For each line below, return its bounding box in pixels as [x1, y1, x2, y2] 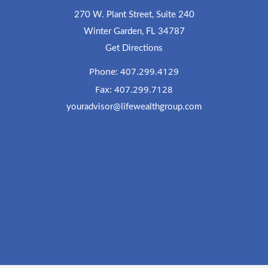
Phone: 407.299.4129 [89, 65, 179, 78]
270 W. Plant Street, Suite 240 [74, 10, 194, 20]
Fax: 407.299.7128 [95, 83, 173, 96]
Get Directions [105, 44, 163, 53]
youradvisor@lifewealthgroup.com [66, 102, 202, 112]
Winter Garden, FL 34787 [83, 27, 185, 36]
